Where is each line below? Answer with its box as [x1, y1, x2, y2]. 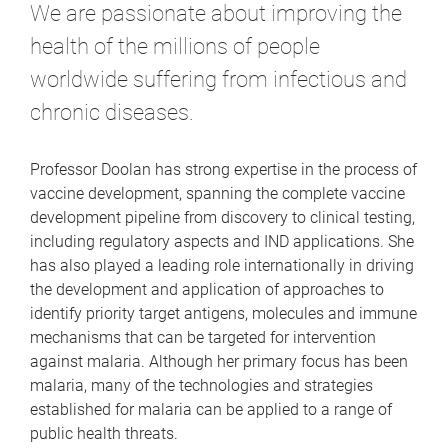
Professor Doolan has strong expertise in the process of [30, 159, 417, 179]
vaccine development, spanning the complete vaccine [30, 183, 405, 203]
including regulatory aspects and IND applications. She [30, 231, 414, 251]
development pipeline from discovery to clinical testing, [30, 207, 415, 227]
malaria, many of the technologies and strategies [30, 375, 373, 395]
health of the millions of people [30, 33, 320, 60]
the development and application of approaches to [30, 279, 384, 299]
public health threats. [30, 423, 182, 443]
